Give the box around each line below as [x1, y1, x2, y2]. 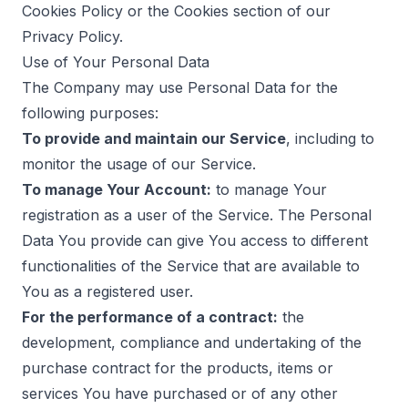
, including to [286, 129, 374, 148]
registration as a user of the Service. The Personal [22, 206, 372, 224]
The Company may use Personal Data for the [22, 78, 338, 97]
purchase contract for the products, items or [22, 359, 333, 377]
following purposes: [22, 104, 158, 122]
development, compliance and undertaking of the [22, 333, 362, 352]
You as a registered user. [22, 282, 193, 301]
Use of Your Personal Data [22, 53, 209, 71]
